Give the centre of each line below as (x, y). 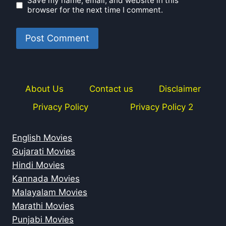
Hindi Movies (38, 165)
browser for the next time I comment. (95, 10)
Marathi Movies (43, 206)
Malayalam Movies (50, 192)
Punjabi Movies (43, 220)
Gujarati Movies (44, 152)
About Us (44, 89)
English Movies (42, 138)
